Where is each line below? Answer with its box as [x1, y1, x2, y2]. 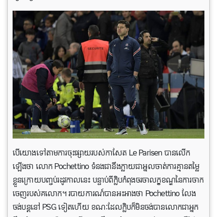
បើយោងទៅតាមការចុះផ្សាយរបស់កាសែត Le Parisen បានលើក [13, 146, 190, 159]
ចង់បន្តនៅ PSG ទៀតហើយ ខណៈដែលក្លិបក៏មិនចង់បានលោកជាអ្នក [13, 201, 199, 214]
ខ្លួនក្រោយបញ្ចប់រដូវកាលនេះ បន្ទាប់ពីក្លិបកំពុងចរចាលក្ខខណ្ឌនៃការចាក [13, 173, 204, 186]
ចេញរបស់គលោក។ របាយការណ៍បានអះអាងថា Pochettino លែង [13, 187, 196, 200]
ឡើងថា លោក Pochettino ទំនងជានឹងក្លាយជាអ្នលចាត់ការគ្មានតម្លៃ [13, 160, 200, 173]
